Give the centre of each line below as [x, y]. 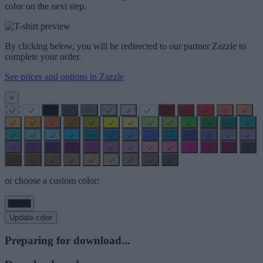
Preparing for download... [68, 241]
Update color [31, 217]
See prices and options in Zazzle [64, 76]
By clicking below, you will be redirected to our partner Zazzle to [125, 46]
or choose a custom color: [52, 180]
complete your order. [43, 56]
